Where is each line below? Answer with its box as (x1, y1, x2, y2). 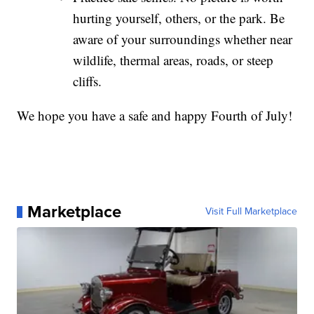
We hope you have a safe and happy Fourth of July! (17, 107, 293, 125)
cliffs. (73, 72, 102, 90)
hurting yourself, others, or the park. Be (73, 9, 285, 27)
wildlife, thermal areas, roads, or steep (73, 51, 274, 69)
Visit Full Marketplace (205, 204, 297, 219)
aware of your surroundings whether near (73, 30, 293, 48)
